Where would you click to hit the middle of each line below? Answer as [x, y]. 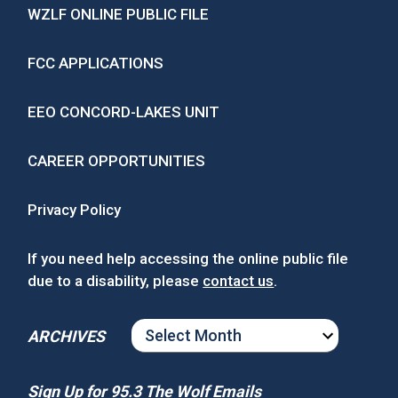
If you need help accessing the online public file [188, 259]
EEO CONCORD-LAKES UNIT [124, 112]
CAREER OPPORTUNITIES [117, 161]
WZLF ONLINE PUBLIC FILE [119, 15]
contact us [239, 281]
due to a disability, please [115, 281]
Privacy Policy [75, 210]
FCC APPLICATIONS [96, 64]
